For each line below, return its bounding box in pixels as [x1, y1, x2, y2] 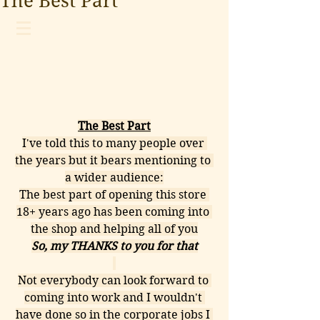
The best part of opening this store [19, 188, 209, 201]
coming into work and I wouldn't [24, 291, 205, 304]
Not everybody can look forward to [17, 274, 211, 287]
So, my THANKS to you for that [31, 239, 198, 253]
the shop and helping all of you [31, 222, 198, 236]
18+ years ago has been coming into [16, 205, 212, 219]
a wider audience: [65, 171, 164, 184]
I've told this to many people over [21, 136, 207, 150]
